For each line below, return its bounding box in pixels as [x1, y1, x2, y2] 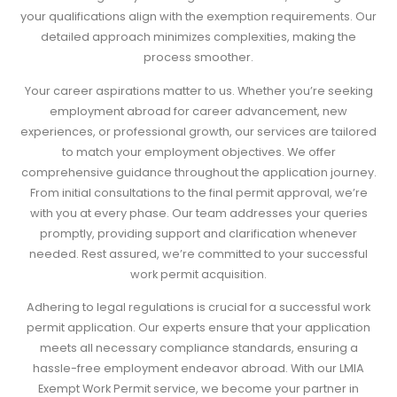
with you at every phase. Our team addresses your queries [29, 205, 368, 221]
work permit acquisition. [130, 266, 267, 282]
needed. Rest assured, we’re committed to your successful [29, 245, 368, 261]
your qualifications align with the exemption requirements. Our [20, 9, 377, 25]
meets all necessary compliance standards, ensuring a [39, 340, 358, 356]
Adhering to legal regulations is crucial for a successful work [27, 300, 370, 315]
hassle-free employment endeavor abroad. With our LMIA [33, 361, 364, 377]
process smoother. [144, 50, 253, 66]
